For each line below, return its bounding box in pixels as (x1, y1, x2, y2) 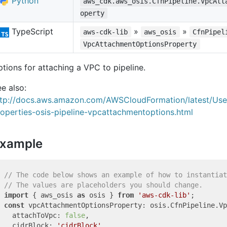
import (4, 191, 28, 199)
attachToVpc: (4, 211, 65, 219)
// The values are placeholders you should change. (4, 181, 203, 189)
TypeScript (9, 26, 53, 36)
